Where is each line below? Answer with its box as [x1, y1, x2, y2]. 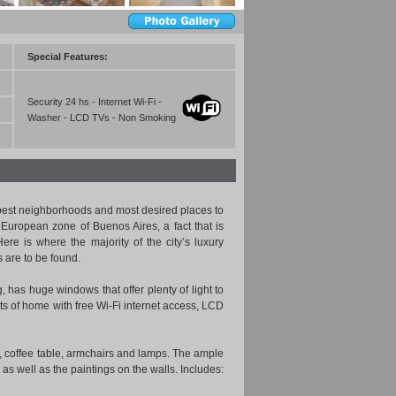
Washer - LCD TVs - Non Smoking [27, 112, 176, 123]
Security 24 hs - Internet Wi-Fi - [27, 96, 162, 107]
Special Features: [27, 51, 108, 62]
